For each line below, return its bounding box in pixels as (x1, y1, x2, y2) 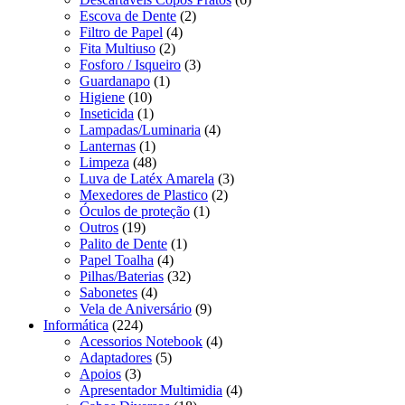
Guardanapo (80, 72, 150, 89)
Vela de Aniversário (80, 300, 192, 316)
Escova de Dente (80, 7, 176, 24)
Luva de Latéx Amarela (80, 170, 214, 186)
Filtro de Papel (80, 24, 163, 40)
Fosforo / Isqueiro (80, 56, 181, 72)
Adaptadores (80, 349, 152, 365)
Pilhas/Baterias (80, 268, 164, 284)
